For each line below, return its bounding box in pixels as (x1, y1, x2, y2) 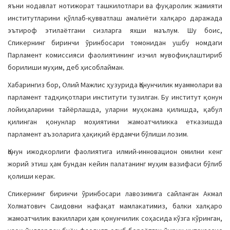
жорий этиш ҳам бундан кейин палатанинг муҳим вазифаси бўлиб (8, 159, 222, 168)
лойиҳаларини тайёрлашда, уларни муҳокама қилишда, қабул (8, 105, 222, 114)
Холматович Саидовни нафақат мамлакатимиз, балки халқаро (8, 201, 222, 210)
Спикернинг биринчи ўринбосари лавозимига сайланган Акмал (8, 189, 222, 198)
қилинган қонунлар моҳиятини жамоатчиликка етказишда (8, 117, 222, 126)
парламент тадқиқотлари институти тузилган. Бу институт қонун (8, 92, 222, 102)
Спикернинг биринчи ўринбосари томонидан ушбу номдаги (8, 38, 222, 47)
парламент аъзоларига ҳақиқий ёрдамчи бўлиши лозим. (8, 129, 188, 139)
